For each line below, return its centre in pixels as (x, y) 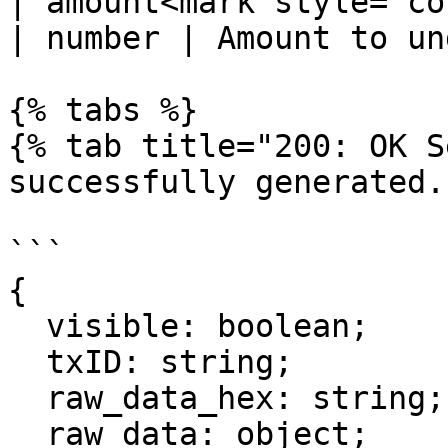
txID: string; (27, 362)
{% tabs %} (103, 110)
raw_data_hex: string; (27, 398)
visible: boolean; (27, 326)
